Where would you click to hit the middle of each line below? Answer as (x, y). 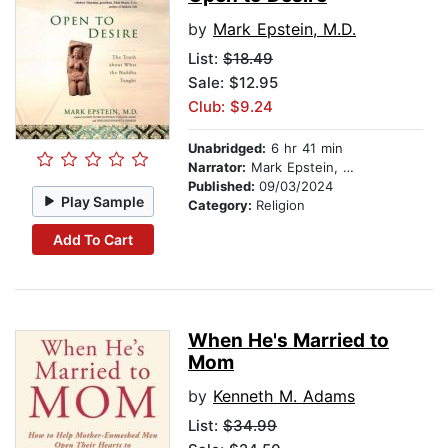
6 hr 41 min (304, 148)
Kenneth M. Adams (284, 396)
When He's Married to (288, 341)
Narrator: (217, 167)
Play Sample (103, 201)
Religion (280, 205)
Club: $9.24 (230, 107)
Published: (223, 186)
